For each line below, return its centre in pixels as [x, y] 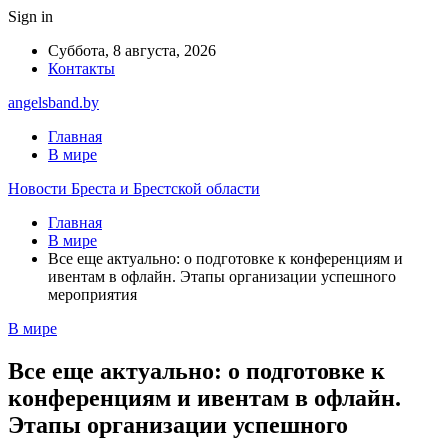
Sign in [30, 16]
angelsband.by [53, 102]
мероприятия [92, 294]
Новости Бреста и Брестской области [134, 188]
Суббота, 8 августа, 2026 [132, 50]
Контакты [81, 68]
